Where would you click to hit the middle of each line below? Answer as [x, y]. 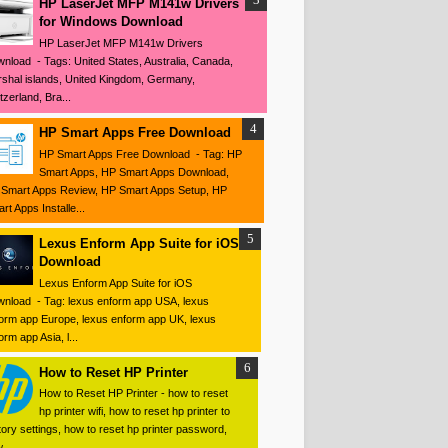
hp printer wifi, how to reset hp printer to [134, 411]
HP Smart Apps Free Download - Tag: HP [140, 153]
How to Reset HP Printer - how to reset [133, 393]
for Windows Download [111, 22]
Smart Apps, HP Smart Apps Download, [134, 171]
